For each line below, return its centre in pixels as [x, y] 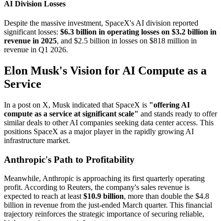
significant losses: [32, 32]
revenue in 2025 [30, 41]
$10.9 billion [104, 196]
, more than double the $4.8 [166, 196]
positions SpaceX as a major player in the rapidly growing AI [99, 132]
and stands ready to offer [178, 114]
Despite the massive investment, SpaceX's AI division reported [101, 23]
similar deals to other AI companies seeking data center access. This [109, 123]
